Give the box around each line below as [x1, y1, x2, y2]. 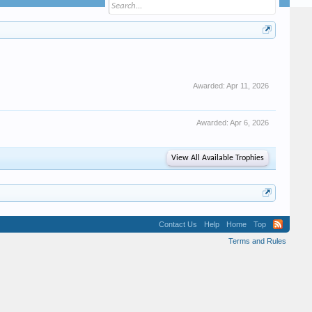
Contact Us [159, 220, 197, 228]
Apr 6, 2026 [230, 118, 269, 127]
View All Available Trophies [171, 154, 264, 162]
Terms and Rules [228, 237, 286, 245]
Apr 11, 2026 [226, 81, 269, 90]
